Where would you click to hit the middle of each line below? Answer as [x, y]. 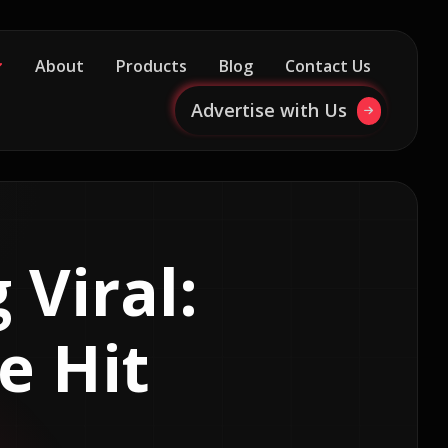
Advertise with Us [268, 110]
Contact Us [328, 66]
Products [151, 66]
